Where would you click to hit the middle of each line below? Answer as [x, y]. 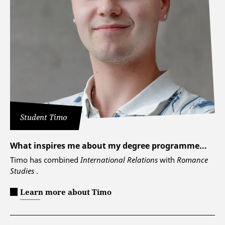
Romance [192, 159]
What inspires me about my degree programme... [108, 145]
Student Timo [44, 117]
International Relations [120, 159]
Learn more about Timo [66, 192]
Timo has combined [45, 159]
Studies [23, 171]
